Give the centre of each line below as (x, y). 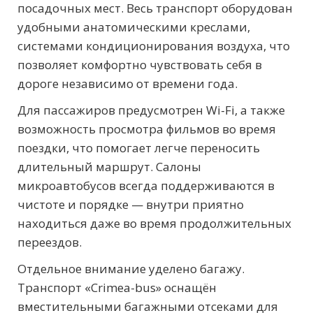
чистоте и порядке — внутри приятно (131, 204)
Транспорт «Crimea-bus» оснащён (117, 287)
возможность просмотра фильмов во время (147, 129)
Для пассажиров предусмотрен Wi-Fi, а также (151, 110)
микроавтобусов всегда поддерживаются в (146, 185)
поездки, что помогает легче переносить (139, 147)
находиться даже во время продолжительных (154, 223)
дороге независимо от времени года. (128, 83)
